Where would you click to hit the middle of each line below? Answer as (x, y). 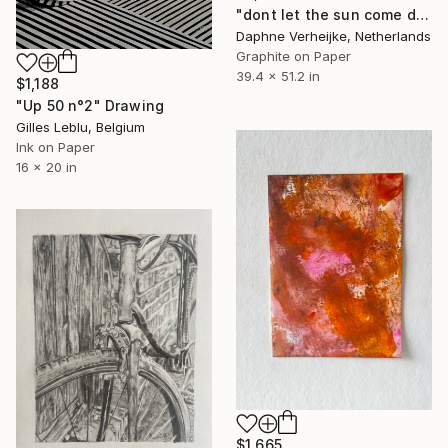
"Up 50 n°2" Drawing (90, 106)
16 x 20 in (46, 167)
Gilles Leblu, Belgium (80, 127)
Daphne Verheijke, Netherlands (333, 36)
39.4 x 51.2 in (278, 76)
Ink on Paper (55, 147)
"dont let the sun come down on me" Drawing (422, 15)
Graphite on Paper (293, 56)
